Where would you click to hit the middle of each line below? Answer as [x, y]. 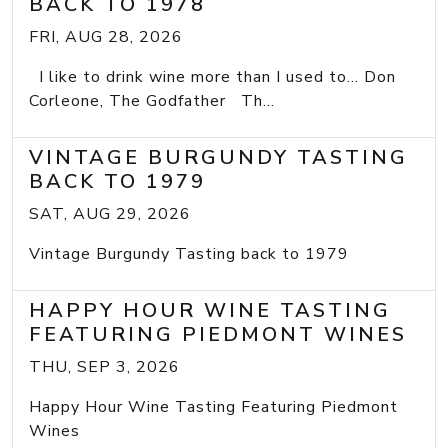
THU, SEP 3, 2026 [104, 366]
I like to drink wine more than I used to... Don [212, 76]
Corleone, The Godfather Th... [152, 100]
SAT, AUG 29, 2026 [110, 213]
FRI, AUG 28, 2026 [106, 36]
